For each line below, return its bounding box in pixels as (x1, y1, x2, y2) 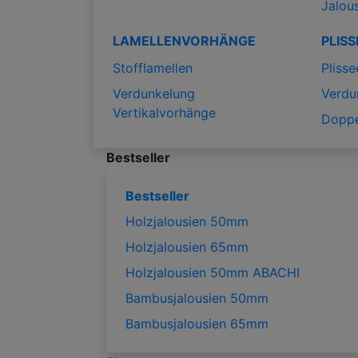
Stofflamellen (113, 59, 193, 76)
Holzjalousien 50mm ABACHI (125, 264, 300, 280)
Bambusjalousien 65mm (125, 315, 268, 332)
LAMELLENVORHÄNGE (113, 32, 256, 49)
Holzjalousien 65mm (125, 238, 249, 255)
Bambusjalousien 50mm (125, 289, 268, 306)
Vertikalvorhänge (113, 104, 216, 121)
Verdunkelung (113, 85, 195, 101)
